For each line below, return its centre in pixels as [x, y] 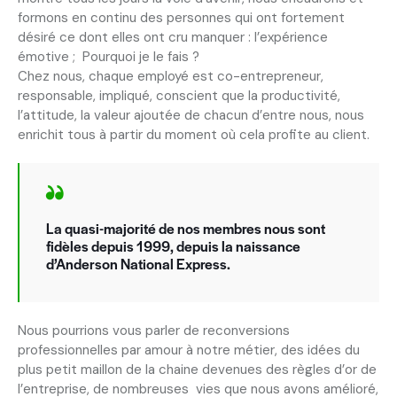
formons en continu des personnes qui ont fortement [181, 17]
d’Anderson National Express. [138, 264]
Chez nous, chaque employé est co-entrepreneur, [171, 76]
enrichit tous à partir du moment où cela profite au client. [194, 134]
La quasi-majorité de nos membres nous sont [186, 229]
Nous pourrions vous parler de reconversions [154, 330]
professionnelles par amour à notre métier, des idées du [189, 350]
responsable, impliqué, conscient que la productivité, [179, 95]
